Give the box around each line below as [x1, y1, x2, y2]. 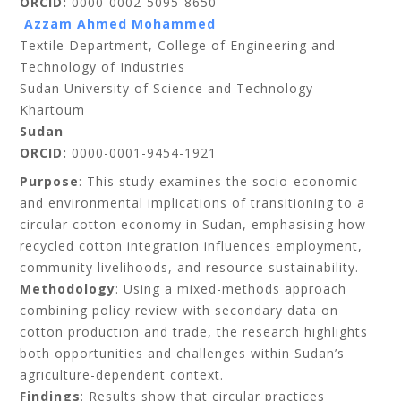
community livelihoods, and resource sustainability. [20, 259, 360, 276]
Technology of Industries [20, 58, 186, 75]
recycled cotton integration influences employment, [20, 237, 363, 254]
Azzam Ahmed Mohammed [20, 15, 217, 32]
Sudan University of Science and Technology [20, 80, 314, 97]
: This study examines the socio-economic [79, 173, 359, 190]
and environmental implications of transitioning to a [20, 194, 366, 211]
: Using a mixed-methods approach [115, 280, 347, 297]
